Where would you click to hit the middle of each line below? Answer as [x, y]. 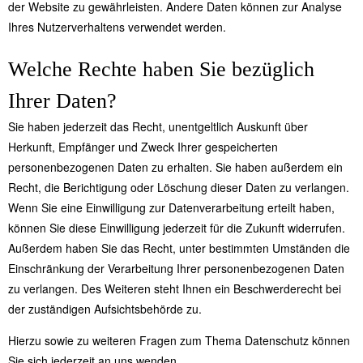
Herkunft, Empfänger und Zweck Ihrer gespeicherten [143, 147]
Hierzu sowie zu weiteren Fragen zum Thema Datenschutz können [179, 341]
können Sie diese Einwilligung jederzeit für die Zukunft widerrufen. [177, 228]
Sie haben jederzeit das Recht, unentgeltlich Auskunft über [158, 127]
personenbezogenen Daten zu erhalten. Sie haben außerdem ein [175, 167]
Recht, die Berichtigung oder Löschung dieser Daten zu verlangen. [179, 188]
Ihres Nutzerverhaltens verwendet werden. [117, 27]
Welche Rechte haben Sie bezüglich [161, 70]
